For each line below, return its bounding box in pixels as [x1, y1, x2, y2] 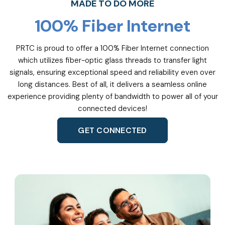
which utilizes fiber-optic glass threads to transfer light [18, 55, 207, 66]
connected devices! [78, 103, 147, 114]
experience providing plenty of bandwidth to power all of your [7, 91, 218, 102]
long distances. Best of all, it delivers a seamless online [18, 79, 207, 90]
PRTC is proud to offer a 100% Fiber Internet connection [16, 43, 209, 54]
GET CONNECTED [78, 125, 147, 136]
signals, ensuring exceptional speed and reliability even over [10, 67, 215, 78]
